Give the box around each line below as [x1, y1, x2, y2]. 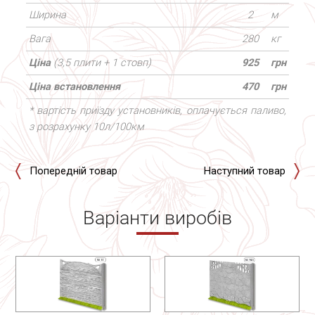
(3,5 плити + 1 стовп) [53, 56, 151, 70]
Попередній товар [29, 165, 117, 178]
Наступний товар [204, 165, 286, 178]
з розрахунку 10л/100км [28, 120, 144, 134]
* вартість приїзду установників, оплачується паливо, [28, 104, 286, 117]
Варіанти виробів [83, 207, 232, 230]
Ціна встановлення [28, 80, 120, 94]
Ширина [28, 8, 66, 22]
